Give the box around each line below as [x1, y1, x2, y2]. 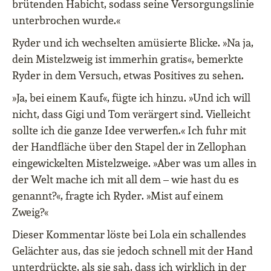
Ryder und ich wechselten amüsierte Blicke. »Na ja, [12, 36, 253, 50]
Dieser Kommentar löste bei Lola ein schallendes [12, 227, 246, 242]
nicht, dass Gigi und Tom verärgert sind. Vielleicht [12, 107, 250, 122]
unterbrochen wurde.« [12, 13, 120, 28]
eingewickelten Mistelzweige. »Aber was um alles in [12, 156, 256, 171]
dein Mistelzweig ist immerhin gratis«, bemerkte [12, 52, 243, 67]
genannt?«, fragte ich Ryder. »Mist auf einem [12, 189, 223, 203]
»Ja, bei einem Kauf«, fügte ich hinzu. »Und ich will [12, 91, 250, 105]
